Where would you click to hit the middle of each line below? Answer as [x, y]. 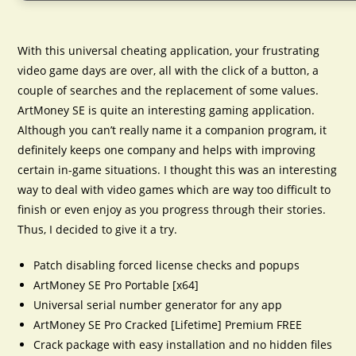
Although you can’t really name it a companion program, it [172, 130]
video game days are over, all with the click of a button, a [168, 70]
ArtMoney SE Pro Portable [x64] [116, 285]
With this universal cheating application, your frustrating [169, 50]
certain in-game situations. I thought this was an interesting [178, 170]
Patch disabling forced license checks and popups [167, 265]
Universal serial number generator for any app [158, 305]
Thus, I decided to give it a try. [98, 229]
